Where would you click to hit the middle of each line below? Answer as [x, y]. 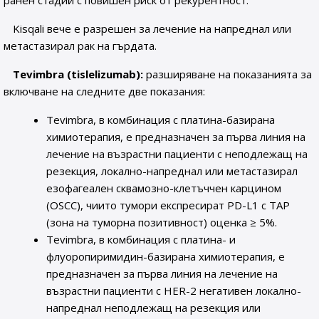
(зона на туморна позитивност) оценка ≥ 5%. [162, 222]
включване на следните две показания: [104, 91]
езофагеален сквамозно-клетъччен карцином [164, 188]
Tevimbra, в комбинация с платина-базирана [161, 120]
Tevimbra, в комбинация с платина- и [141, 239]
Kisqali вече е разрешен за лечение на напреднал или [152, 28]
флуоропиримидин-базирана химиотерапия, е [166, 256]
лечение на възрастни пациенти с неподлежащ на [177, 154]
